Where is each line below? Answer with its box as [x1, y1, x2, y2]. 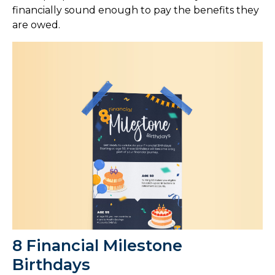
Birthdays [12, 254, 90, 274]
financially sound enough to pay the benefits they [12, 4, 259, 16]
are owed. [12, 18, 60, 31]
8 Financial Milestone [12, 235, 182, 255]
